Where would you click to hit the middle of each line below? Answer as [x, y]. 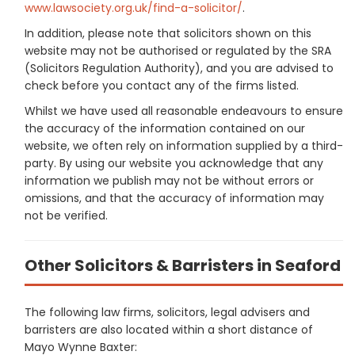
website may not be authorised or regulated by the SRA [178, 50]
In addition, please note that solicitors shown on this [168, 33]
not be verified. [66, 215]
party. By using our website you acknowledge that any [174, 163]
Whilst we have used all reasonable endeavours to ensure [184, 111]
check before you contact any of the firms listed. [162, 85]
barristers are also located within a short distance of [169, 329]
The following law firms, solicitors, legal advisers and [167, 312]
